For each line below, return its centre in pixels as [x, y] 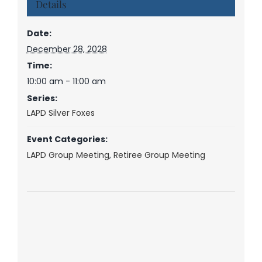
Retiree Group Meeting [159, 155]
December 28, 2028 [67, 49]
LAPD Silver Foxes [61, 113]
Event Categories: [67, 139]
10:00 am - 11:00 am [66, 81]
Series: [42, 98]
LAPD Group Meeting [68, 155]
